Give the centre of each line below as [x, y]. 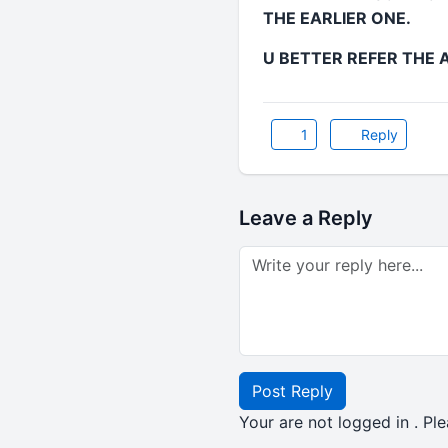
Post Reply [292, 391]
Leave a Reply [305, 218]
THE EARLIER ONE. [336, 18]
